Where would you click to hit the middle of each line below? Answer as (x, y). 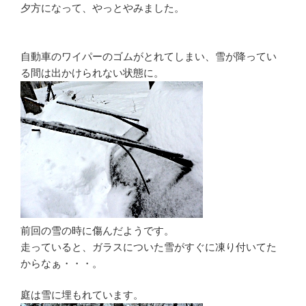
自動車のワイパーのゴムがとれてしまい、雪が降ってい (149, 56)
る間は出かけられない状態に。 (92, 72)
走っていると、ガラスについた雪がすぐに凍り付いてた (149, 247)
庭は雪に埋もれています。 (82, 295)
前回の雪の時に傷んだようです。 (97, 230)
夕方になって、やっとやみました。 (102, 8)
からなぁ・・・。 (61, 263)
